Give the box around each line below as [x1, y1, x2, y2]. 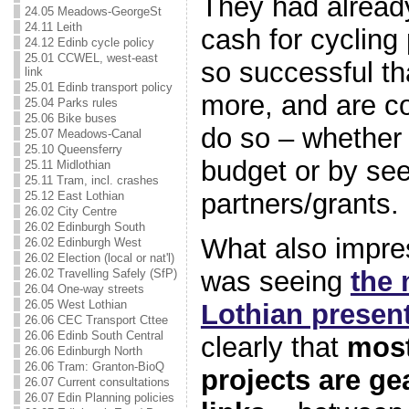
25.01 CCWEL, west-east [24, 51, 158, 65]
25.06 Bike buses [24, 111, 117, 125]
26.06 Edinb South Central [24, 329, 163, 342]
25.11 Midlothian [24, 158, 110, 172]
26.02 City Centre [24, 204, 117, 218]
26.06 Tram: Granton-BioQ [24, 360, 164, 373]
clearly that [200, 330, 347, 363]
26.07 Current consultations [24, 375, 170, 389]
